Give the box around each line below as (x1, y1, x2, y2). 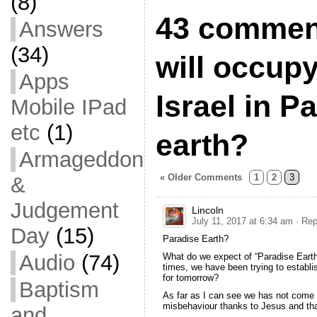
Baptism (18, 277, 99, 302)
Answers (18, 17, 103, 42)
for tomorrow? (162, 272, 219, 284)
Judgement (10, 198, 119, 223)
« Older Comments (159, 172, 242, 183)
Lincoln (191, 204, 224, 217)
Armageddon (18, 147, 144, 172)
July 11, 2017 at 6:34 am (191, 216, 293, 227)
